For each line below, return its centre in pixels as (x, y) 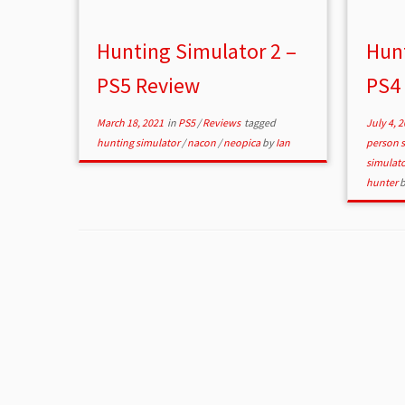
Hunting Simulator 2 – (197, 52)
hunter (382, 183)
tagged (259, 123)
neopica (243, 143)
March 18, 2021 (131, 123)
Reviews (223, 123)
